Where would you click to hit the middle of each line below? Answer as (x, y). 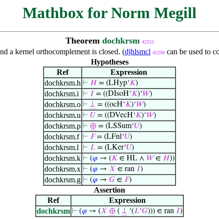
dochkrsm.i (62, 94)
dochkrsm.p (63, 126)
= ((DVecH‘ (115, 115)
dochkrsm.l (62, 147)
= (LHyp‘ (113, 83)
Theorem (84, 41)
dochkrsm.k (63, 158)
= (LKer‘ (111, 148)
